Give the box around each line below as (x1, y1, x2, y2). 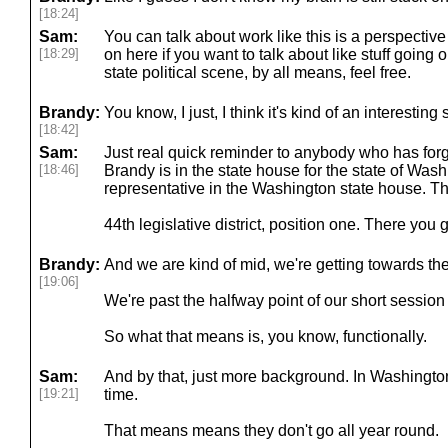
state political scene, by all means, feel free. (104, 64, 411, 81)
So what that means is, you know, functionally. (104, 328, 427, 345)
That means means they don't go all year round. (104, 422, 439, 439)
